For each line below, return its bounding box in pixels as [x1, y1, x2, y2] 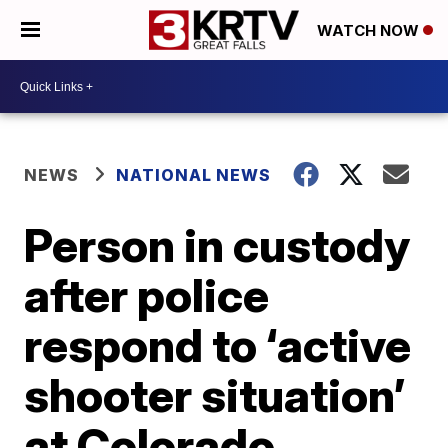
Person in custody [24, 217, 411, 273]
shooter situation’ [24, 367, 406, 423]
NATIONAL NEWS [116, 165, 272, 185]
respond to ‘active [24, 317, 412, 373]
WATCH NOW [317, 21, 423, 41]
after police [24, 267, 270, 323]
